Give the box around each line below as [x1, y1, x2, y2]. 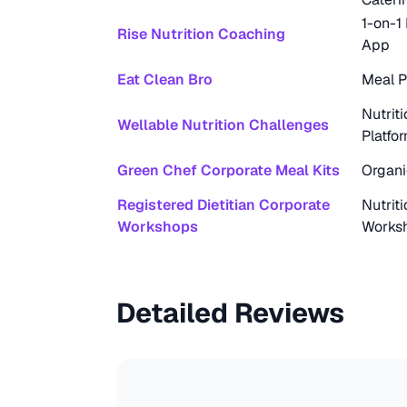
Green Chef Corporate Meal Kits [117, 161, 340, 180]
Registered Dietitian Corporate [117, 195, 330, 214]
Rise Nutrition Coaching [117, 25, 285, 44]
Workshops [117, 217, 198, 236]
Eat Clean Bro [117, 70, 213, 89]
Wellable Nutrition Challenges [117, 115, 329, 134]
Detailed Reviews [116, 295, 344, 331]
